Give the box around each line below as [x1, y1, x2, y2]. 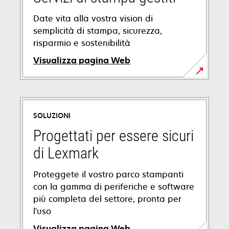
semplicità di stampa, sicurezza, [33, 25, 162, 36]
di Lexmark [33, 144, 99, 162]
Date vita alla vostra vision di [33, 13, 153, 24]
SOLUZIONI [33, 111, 71, 120]
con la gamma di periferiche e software [33, 181, 194, 192]
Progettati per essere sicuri [33, 127, 194, 145]
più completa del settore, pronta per [33, 193, 181, 204]
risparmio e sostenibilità [33, 37, 130, 49]
